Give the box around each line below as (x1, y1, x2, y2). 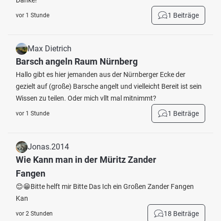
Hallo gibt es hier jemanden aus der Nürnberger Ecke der (16, 71, 185, 78)
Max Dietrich (28, 44, 72, 53)
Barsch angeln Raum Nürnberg (16, 56, 138, 67)
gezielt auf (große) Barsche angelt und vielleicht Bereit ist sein (16, 82, 202, 90)
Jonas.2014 (28, 142, 69, 151)
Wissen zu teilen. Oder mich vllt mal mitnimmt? (16, 94, 156, 102)
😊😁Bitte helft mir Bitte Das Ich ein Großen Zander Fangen (16, 183, 194, 190)
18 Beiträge (164, 210, 199, 218)
